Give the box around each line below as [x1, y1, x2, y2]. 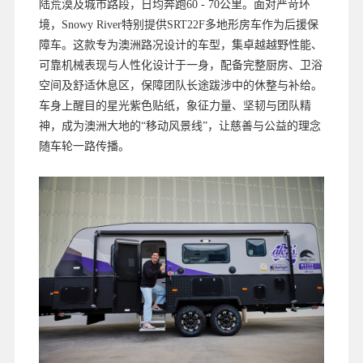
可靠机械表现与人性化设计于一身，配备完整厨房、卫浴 [38, 59, 322, 72]
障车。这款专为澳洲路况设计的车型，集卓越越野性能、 [38, 39, 322, 52]
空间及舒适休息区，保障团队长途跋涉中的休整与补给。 [38, 79, 322, 92]
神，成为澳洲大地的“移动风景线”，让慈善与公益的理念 [38, 120, 321, 133]
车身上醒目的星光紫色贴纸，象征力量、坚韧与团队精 [38, 100, 311, 113]
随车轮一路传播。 [38, 140, 130, 153]
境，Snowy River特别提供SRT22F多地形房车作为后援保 [38, 19, 318, 32]
